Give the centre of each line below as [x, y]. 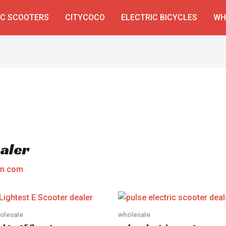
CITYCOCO [85, 17]
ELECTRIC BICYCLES [159, 17]
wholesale [134, 214]
